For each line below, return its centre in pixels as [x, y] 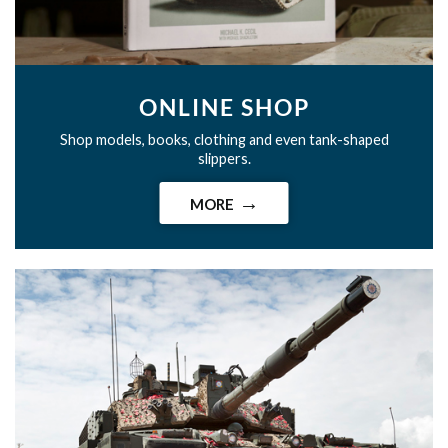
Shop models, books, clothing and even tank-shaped [224, 139]
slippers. [224, 158]
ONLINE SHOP [224, 106]
